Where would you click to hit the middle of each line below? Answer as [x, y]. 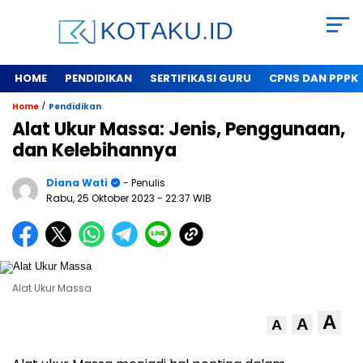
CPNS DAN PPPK [314, 79]
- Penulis [143, 183]
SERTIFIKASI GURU [201, 79]
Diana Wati [77, 183]
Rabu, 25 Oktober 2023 [102, 199]
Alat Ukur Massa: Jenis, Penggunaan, [179, 130]
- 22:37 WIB [184, 199]
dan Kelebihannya [94, 151]
